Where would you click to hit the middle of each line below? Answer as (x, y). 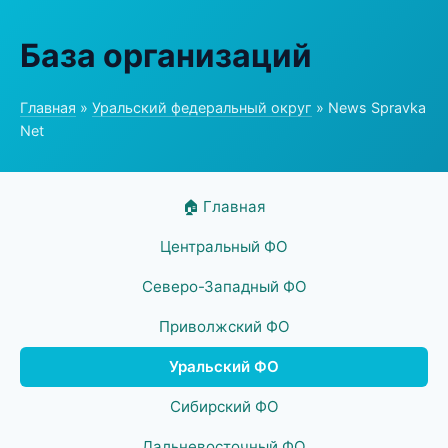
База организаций (166, 55)
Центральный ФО (224, 246)
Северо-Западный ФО (224, 286)
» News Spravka (369, 107)
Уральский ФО (224, 366)
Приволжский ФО (224, 326)
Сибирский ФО (224, 406)
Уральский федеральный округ (202, 107)
